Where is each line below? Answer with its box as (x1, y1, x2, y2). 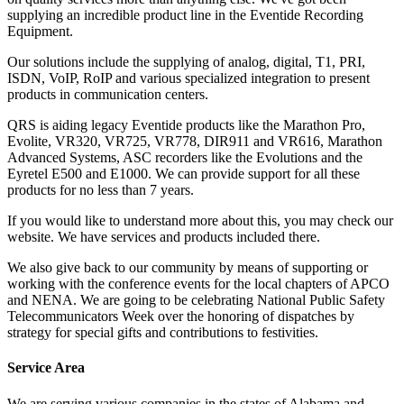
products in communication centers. (7, 86, 208, 102)
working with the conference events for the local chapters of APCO (7, 275, 390, 291)
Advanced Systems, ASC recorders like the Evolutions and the (7, 149, 363, 165)
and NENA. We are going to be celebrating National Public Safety (7, 291, 385, 308)
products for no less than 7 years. (7, 181, 194, 197)
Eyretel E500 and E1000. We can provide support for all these (7, 165, 360, 181)
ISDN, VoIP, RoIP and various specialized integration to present (7, 69, 370, 86)
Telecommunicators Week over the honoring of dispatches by (7, 308, 354, 324)
